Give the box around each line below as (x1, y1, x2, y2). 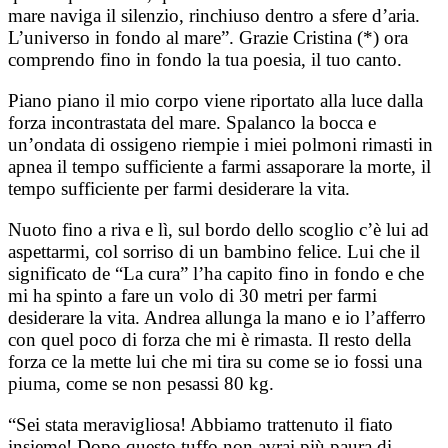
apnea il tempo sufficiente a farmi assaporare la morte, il (8, 156, 431, 178)
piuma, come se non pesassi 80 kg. (8, 373, 274, 395)
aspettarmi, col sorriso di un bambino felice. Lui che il (8, 241, 420, 263)
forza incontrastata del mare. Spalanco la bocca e (8, 112, 376, 134)
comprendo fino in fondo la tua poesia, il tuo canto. (8, 49, 402, 71)
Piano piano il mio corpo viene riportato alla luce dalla (8, 90, 423, 112)
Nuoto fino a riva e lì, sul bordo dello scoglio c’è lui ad (8, 219, 429, 241)
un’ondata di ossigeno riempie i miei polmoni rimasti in (8, 134, 433, 156)
